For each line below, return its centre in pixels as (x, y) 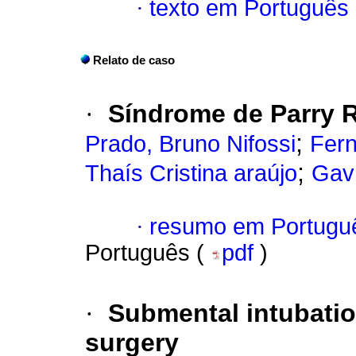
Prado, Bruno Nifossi (190, 144)
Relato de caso (134, 61)
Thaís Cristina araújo (191, 174)
